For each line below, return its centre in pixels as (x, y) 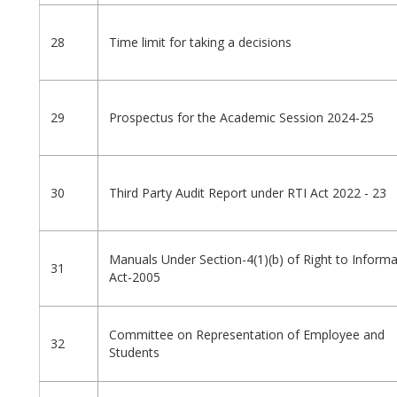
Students (134, 353)
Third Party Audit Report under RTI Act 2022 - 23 (248, 193)
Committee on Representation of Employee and (247, 335)
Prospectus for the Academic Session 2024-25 (241, 118)
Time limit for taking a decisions (200, 43)
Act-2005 (135, 277)
